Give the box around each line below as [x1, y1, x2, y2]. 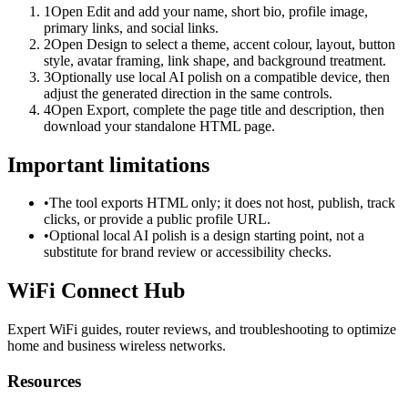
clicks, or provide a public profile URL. [44, 211, 270, 228]
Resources [7, 371, 81, 391]
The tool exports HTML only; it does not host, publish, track [49, 195, 395, 211]
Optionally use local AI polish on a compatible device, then [51, 68, 390, 85]
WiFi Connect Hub [7, 279, 185, 303]
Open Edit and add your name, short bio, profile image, [51, 3, 368, 19]
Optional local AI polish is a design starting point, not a [49, 228, 364, 244]
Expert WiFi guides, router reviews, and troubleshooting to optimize [7, 321, 396, 338]
